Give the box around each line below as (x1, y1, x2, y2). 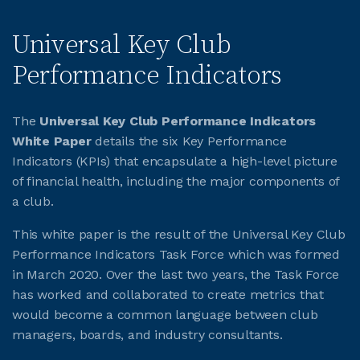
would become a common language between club (12, 306, 318, 322)
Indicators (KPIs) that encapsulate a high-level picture (12, 153, 337, 169)
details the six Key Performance (91, 133, 287, 149)
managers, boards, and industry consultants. (12, 326, 283, 342)
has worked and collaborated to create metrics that (12, 286, 324, 302)
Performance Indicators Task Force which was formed (12, 246, 340, 262)
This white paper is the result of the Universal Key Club (12, 226, 346, 242)
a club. (12, 193, 54, 209)
